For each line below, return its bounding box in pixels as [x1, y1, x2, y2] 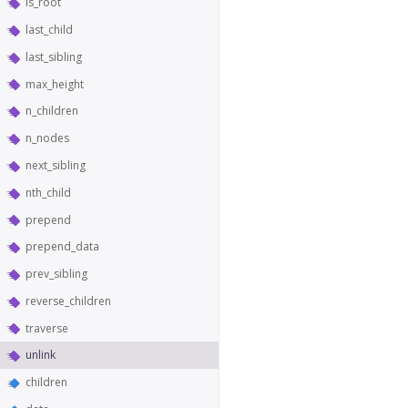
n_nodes [25, 130, 69, 147]
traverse [25, 320, 68, 336]
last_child [25, 22, 73, 38]
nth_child [25, 184, 71, 200]
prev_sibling [25, 266, 87, 282]
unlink [25, 347, 56, 363]
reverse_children [25, 292, 111, 309]
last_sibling [25, 48, 82, 65]
